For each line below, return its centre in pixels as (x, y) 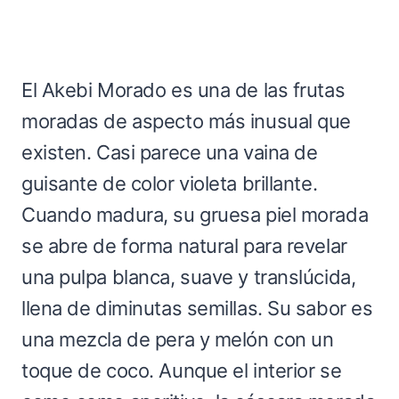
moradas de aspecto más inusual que (187, 121)
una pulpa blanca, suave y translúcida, (189, 277)
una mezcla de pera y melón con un (178, 339)
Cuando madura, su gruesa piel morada (195, 214)
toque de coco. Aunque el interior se (182, 370)
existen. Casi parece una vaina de (170, 152)
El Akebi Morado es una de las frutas (183, 90)
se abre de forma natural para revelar (184, 245)
